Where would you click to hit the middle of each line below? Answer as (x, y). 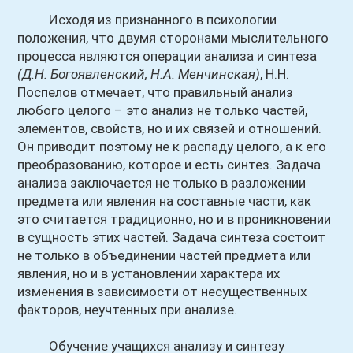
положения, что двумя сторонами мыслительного (173, 38)
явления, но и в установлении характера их (149, 273)
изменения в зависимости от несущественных (162, 292)
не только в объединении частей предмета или (164, 255)
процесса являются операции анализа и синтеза (167, 56)
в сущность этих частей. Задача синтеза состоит (172, 237)
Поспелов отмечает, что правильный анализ (156, 92)
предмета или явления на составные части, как (165, 201)
